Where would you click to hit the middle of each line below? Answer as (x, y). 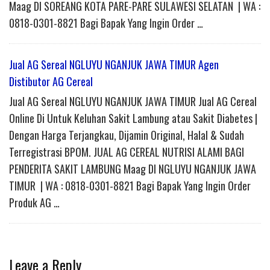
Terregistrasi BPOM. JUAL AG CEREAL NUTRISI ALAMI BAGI (127, 152)
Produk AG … (34, 203)
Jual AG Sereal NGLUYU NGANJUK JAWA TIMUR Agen (114, 65)
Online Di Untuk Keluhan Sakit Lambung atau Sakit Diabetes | (133, 118)
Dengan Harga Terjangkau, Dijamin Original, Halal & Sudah (127, 135)
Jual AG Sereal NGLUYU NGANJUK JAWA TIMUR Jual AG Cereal (133, 102)
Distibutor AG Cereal (51, 82)
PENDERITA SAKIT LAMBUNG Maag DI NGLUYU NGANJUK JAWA (133, 169)
